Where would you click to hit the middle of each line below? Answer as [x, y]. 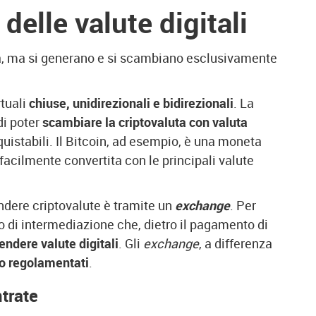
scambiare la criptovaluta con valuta [145, 122]
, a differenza [236, 243]
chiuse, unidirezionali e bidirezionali [131, 103]
